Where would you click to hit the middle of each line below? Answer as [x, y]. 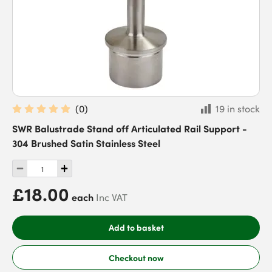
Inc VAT [112, 197]
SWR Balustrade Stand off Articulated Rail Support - [130, 128]
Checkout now [136, 257]
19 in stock [238, 109]
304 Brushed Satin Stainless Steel [86, 143]
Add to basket [136, 227]
